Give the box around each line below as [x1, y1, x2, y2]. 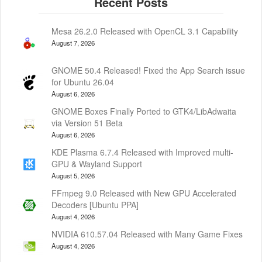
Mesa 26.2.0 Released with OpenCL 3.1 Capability [51, 25, 238, 37]
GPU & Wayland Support [51, 157, 142, 170]
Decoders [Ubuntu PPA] [51, 198, 139, 211]
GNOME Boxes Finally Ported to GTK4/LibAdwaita [51, 105, 236, 117]
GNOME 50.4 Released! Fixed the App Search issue [51, 64, 245, 76]
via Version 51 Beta [51, 116, 123, 129]
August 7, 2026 [51, 37, 95, 47]
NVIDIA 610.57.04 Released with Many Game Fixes [51, 227, 243, 240]
